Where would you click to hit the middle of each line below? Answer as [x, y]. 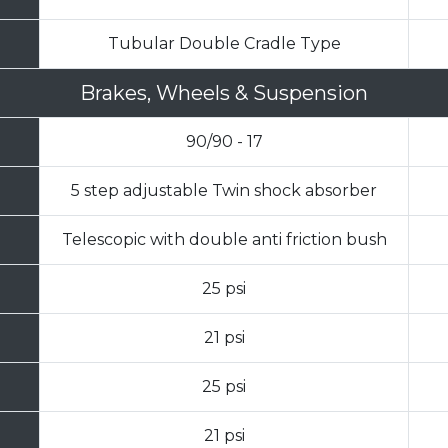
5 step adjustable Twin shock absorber [224, 190]
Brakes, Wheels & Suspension [224, 92]
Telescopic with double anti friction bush [224, 239]
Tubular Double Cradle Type [224, 43]
